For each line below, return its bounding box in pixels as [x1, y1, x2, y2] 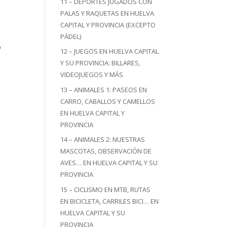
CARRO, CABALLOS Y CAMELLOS [60, 96, 156, 106]
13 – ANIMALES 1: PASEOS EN [60, 85, 147, 94]
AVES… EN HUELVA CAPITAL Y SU [60, 158, 158, 167]
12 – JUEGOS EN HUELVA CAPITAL [60, 47, 159, 56]
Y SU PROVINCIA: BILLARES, [60, 58, 141, 67]
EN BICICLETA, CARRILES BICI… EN [60, 196, 159, 206]
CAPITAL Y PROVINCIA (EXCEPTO [60, 20, 156, 29]
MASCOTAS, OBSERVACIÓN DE [60, 146, 152, 156]
